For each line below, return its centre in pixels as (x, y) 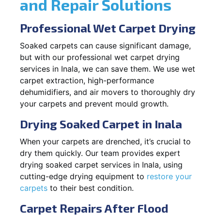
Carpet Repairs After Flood (94, 208)
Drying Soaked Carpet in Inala (101, 124)
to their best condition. (91, 188)
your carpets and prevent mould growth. (94, 103)
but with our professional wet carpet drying (100, 57)
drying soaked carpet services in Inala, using (101, 164)
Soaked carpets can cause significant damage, (105, 45)
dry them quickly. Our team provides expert (100, 153)
